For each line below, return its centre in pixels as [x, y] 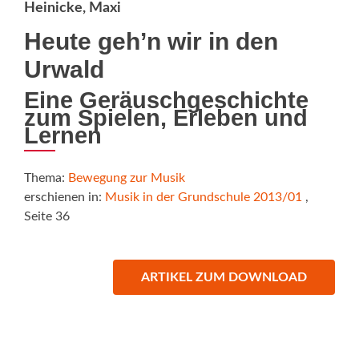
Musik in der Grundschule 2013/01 [204, 197]
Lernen [63, 135]
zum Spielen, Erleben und [166, 117]
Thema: [46, 177]
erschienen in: [65, 197]
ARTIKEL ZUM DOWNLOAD [224, 277]
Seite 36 [47, 216]
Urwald [64, 69]
